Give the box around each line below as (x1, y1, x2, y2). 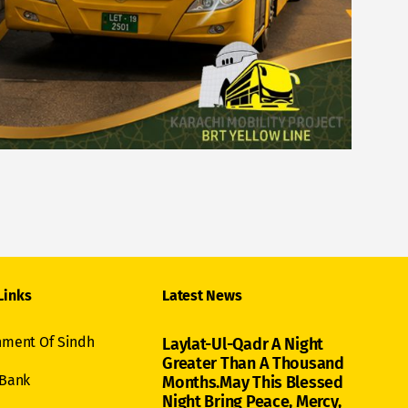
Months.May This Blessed (162, 372, 343, 393)
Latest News (162, 286, 242, 304)
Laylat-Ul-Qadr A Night (162, 333, 324, 354)
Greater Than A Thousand (162, 352, 344, 373)
